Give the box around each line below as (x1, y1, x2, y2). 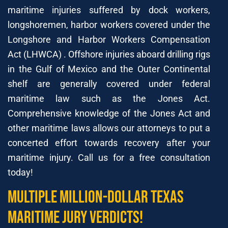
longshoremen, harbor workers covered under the (8, 19, 210, 30)
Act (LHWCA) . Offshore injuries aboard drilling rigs (8, 48, 210, 60)
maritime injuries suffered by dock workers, (8, 4, 210, 15)
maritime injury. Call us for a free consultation (8, 152, 210, 163)
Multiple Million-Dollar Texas (8, 186, 184, 208)
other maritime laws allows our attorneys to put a (8, 122, 210, 133)
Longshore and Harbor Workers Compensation (8, 34, 210, 45)
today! (8, 166, 33, 178)
